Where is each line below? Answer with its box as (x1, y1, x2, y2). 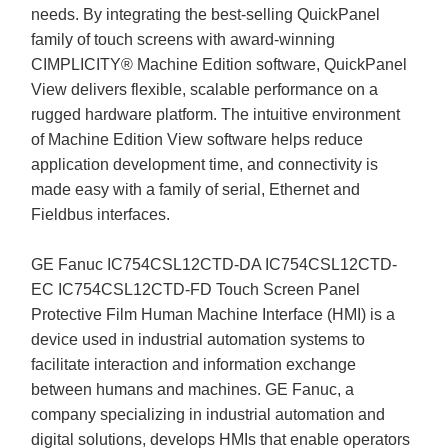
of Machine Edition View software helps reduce (31, 130, 364, 148)
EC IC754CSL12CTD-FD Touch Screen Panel (31, 280, 361, 298)
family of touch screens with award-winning (31, 30, 336, 48)
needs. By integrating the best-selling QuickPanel (31, 5, 381, 23)
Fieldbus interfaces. (31, 205, 171, 223)
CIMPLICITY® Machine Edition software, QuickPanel (31, 55, 408, 73)
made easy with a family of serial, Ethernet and (31, 180, 361, 198)
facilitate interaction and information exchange (31, 355, 357, 373)
